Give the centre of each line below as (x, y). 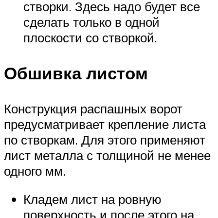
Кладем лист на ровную (92, 199)
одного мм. (35, 171)
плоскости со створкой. (90, 37)
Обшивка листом (76, 73)
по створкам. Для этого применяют (105, 140)
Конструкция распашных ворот (93, 109)
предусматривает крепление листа (105, 124)
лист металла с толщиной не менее (107, 155)
